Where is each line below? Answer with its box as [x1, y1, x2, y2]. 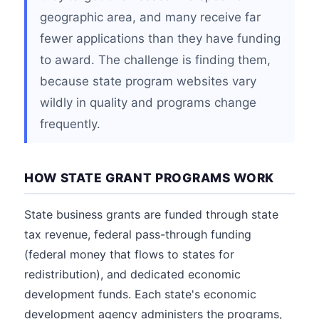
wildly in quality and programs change [40, 95, 256, 110]
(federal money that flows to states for [24, 247, 234, 261]
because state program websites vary [40, 74, 256, 88]
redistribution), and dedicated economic [24, 267, 241, 281]
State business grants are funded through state [24, 207, 278, 221]
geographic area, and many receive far [40, 10, 261, 24]
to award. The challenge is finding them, [40, 53, 271, 67]
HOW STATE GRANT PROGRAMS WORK [24, 170, 275, 185]
